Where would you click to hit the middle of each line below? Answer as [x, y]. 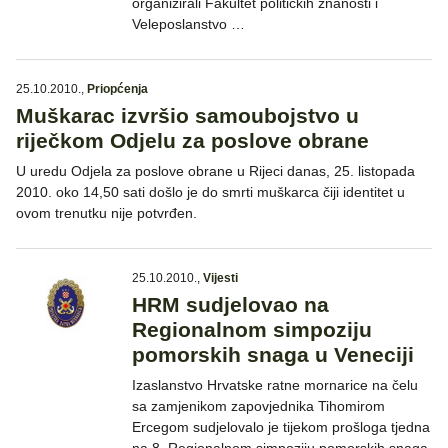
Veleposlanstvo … [188, 24]
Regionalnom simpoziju [252, 330]
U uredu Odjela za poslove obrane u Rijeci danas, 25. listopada [215, 171]
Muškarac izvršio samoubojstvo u [187, 116]
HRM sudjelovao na [230, 305]
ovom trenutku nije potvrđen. [106, 213]
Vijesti [220, 278]
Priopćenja [117, 89]
